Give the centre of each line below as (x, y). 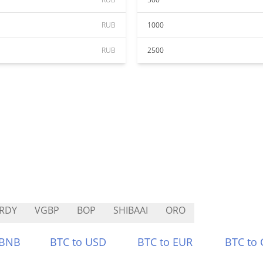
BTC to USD (78, 242)
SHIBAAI (131, 210)
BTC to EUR (165, 242)
